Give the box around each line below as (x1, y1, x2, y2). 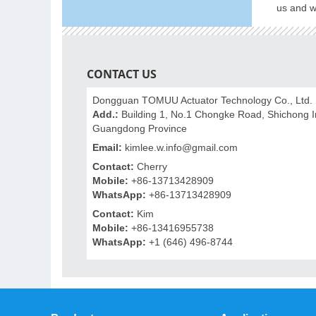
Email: (92, 141, 123, 153)
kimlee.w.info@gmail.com (125, 141, 238, 153)
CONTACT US (87, 66, 157, 82)
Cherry (134, 160, 168, 172)
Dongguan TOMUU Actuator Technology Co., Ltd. (92, 94, 313, 106)
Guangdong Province (92, 122, 188, 134)
